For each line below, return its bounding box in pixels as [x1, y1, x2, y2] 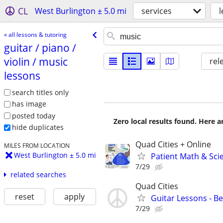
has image [11, 99, 46, 109]
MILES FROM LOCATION [3, 141, 70, 150]
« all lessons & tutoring [3, 30, 67, 39]
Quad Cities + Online [135, 139, 211, 150]
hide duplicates [11, 122, 64, 132]
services [141, 5, 172, 16]
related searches [10, 170, 66, 180]
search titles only [11, 87, 69, 97]
